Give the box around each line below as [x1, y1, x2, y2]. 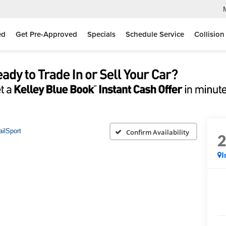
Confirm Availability [126, 127, 189, 137]
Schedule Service [126, 29, 184, 40]
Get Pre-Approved [16, 29, 77, 40]
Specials [87, 29, 116, 40]
